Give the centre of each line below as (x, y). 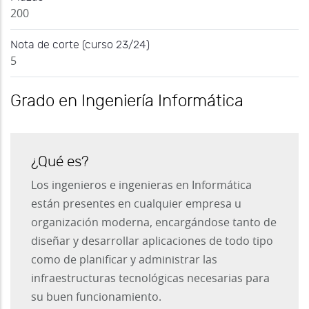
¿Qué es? (60, 162)
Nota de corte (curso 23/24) (80, 45)
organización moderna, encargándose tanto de (154, 223)
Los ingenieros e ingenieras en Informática (141, 186)
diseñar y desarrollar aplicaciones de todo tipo (152, 242)
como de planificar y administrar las (124, 260)
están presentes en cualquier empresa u (136, 205)
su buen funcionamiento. (96, 298)
